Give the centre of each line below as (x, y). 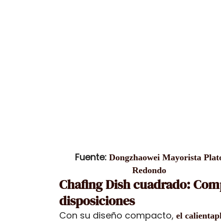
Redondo (149, 170)
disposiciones (97, 201)
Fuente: (92, 157)
